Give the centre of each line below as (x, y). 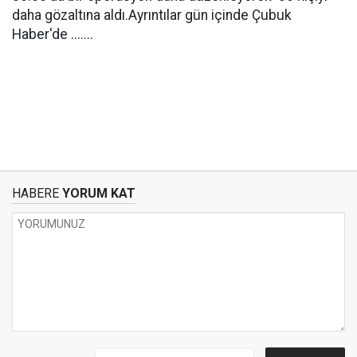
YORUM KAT (97, 193)
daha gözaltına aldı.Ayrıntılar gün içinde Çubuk (152, 15)
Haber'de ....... (53, 34)
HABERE (35, 193)
